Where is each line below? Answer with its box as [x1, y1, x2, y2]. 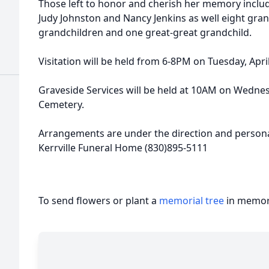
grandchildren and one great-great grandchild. [38, 26, 252, 39]
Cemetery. [38, 98, 84, 111]
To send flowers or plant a [38, 194, 159, 207]
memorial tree [159, 194, 224, 207]
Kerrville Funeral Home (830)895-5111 [38, 141, 208, 154]
